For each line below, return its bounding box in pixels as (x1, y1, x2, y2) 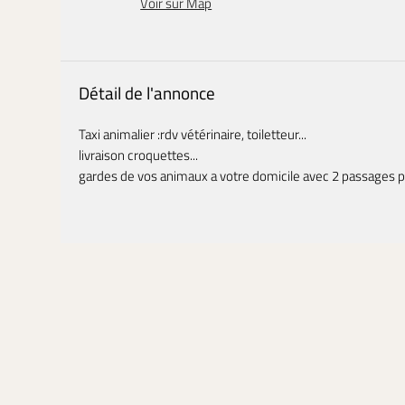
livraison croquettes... (79, 145, 199, 165)
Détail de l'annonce (79, 80, 216, 106)
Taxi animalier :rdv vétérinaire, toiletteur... (79, 124, 307, 145)
